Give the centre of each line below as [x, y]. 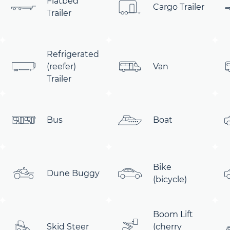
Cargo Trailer [178, 7]
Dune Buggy [73, 173]
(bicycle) [170, 179]
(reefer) [62, 66]
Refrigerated [73, 54]
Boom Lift [173, 214]
